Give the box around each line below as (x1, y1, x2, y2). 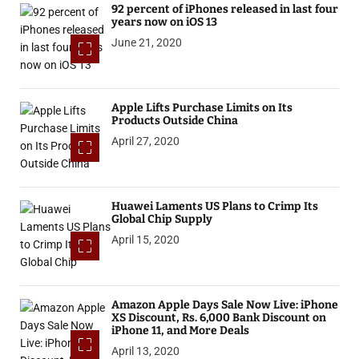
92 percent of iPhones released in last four (111, 2, 338, 17)
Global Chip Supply (111, 212, 212, 227)
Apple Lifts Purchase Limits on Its (111, 101, 292, 115)
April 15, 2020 (111, 233, 179, 247)
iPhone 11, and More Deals (111, 324, 249, 338)
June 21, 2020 (111, 36, 182, 50)
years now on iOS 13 (111, 15, 217, 30)
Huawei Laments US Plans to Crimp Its (111, 200, 318, 214)
